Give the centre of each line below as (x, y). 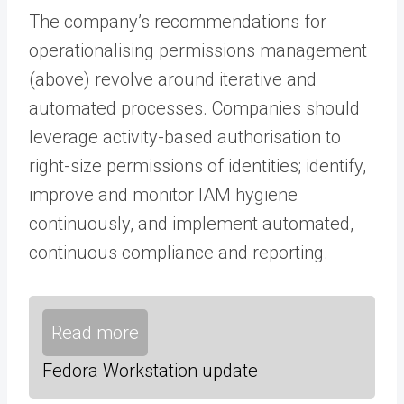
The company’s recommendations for (178, 21)
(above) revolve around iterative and (173, 79)
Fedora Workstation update (150, 370)
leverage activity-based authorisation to (185, 137)
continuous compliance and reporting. (179, 252)
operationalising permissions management (198, 50)
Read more (95, 332)
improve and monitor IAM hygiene (163, 194)
